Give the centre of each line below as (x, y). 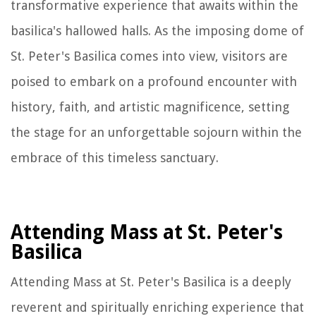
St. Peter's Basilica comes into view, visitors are (149, 56)
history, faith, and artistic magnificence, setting (150, 107)
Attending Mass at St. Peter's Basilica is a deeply (151, 281)
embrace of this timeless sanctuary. (115, 157)
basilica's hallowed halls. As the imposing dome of (157, 30)
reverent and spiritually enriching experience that (157, 307)
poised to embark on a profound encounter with (154, 81)
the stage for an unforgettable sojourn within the (156, 132)
